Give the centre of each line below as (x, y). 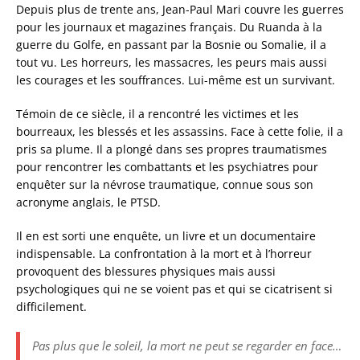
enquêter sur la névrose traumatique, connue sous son (165, 185)
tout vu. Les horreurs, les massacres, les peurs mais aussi (172, 63)
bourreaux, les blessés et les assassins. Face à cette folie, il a (180, 132)
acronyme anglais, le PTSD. (88, 202)
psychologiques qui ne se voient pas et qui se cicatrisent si (174, 289)
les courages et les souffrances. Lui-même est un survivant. (176, 80)
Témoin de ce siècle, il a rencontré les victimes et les (157, 114)
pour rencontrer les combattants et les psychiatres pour (167, 167)
